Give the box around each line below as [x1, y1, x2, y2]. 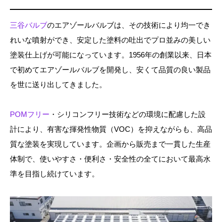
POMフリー [10, 110, 50, 119]
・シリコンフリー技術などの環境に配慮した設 [50, 110, 206, 119]
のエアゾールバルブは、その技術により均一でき [47, 21, 211, 30]
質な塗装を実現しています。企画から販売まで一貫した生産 [10, 140, 211, 149]
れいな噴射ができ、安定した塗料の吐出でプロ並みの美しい [10, 36, 211, 45]
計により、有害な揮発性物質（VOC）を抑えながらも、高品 [10, 125, 212, 134]
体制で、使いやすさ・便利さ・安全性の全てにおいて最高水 [10, 155, 211, 164]
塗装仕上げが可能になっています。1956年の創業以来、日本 [10, 51, 212, 59]
